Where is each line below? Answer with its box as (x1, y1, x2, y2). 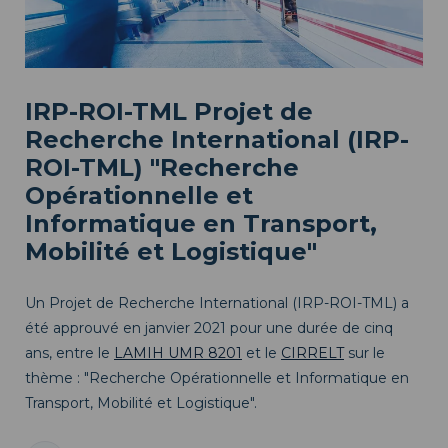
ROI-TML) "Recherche (25, 152, 299, 182)
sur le (344, 343, 385, 362)
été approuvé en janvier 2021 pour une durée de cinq (25, 318, 393, 337)
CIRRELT (281, 343, 344, 362)
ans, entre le (25, 343, 114, 362)
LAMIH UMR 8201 (114, 343, 242, 362)
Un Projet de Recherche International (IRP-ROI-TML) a (25, 293, 409, 312)
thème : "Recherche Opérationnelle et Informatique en (25, 368, 409, 387)
